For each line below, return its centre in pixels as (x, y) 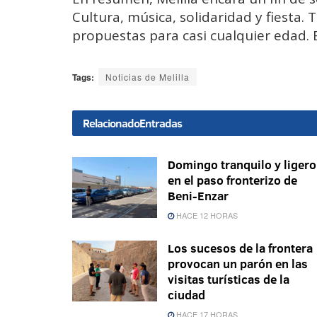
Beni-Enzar (198, 196)
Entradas (161, 123)
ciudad (186, 295)
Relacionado (111, 123)
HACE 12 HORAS (206, 215)
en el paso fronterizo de (232, 180)
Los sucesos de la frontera (240, 248)
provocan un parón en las (238, 264)
